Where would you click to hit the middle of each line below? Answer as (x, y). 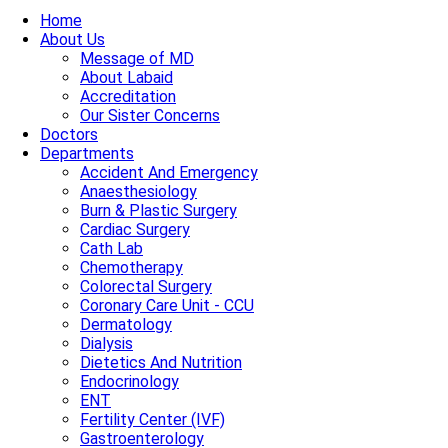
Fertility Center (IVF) (152, 420)
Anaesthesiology (138, 192)
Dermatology (126, 325)
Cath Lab (111, 249)
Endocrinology (129, 382)
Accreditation (128, 97)
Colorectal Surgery (146, 287)
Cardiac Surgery (135, 230)
